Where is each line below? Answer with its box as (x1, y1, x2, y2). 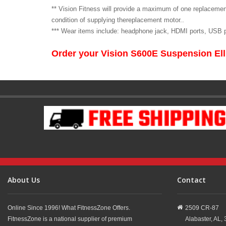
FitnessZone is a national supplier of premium (8, 215, 132, 222)
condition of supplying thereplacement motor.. (51, 16, 184, 24)
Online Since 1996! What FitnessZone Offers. (8, 204, 130, 211)
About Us (8, 175, 40, 185)
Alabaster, (185, 215, 212, 222)
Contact (177, 175, 206, 185)
